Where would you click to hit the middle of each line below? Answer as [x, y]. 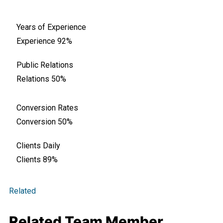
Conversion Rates [47, 108]
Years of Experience [51, 27]
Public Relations [45, 65]
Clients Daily [38, 146]
